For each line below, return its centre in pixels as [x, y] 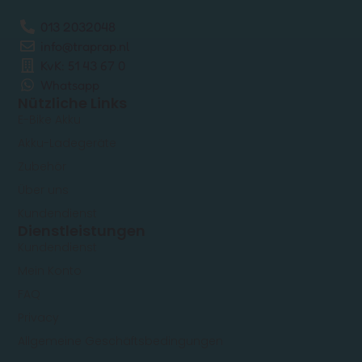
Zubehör [42, 167]
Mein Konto [50, 271]
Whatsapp [69, 85]
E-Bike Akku [50, 120]
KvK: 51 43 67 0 [82, 66]
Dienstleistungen [82, 231]
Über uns [44, 190]
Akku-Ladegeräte [67, 143]
